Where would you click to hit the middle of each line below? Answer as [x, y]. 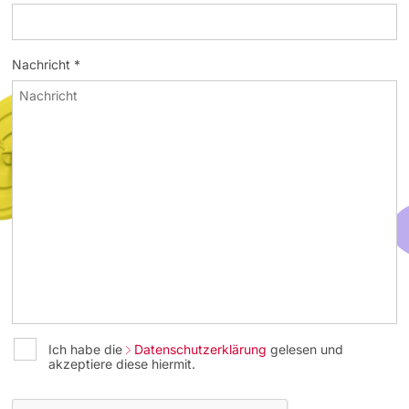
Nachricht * [47, 64]
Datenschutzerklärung [201, 349]
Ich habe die [88, 349]
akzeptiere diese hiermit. [122, 363]
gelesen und [305, 349]
